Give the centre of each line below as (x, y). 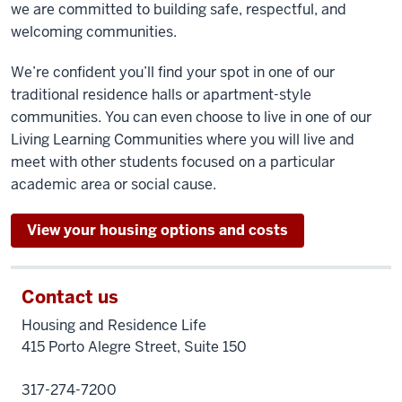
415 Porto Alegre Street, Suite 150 (134, 347)
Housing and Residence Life (114, 325)
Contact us (70, 297)
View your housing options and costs (157, 230)
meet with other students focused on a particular (173, 162)
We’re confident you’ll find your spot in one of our (173, 72)
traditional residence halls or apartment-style (161, 95)
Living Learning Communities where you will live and (183, 140)
